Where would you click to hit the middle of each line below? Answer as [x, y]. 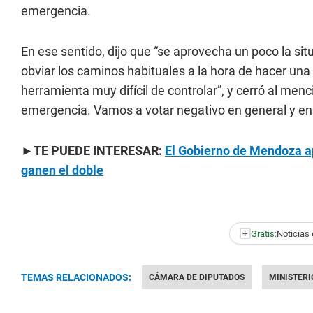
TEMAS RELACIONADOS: [76, 277]
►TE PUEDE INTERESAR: [93, 151]
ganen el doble [62, 170]
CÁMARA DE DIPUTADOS [197, 277]
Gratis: [263, 233]
